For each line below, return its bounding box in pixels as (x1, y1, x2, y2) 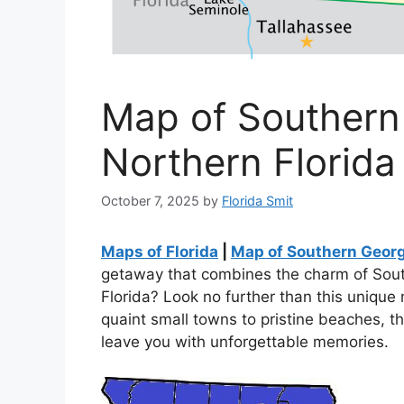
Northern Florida (101, 139, 396, 186)
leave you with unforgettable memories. (101, 333, 389, 352)
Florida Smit (222, 193, 293, 209)
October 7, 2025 (101, 193, 199, 209)
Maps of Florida (101, 243, 218, 262)
